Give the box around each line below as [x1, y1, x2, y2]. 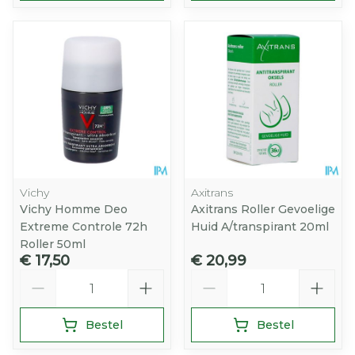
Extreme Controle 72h [20, 219, 147, 234]
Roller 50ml [20, 237, 86, 251]
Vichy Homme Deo [20, 202, 128, 216]
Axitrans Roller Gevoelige [191, 202, 335, 216]
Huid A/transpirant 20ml [191, 219, 329, 234]
